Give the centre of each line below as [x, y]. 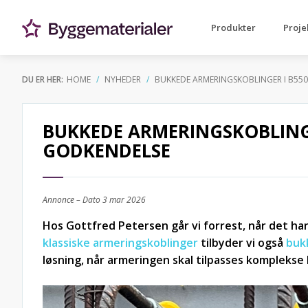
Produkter [233, 27]
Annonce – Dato [73, 200]
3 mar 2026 [124, 200]
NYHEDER [123, 79]
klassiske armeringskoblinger [120, 243]
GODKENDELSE [107, 151]
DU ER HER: [43, 79]
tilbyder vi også [242, 243]
